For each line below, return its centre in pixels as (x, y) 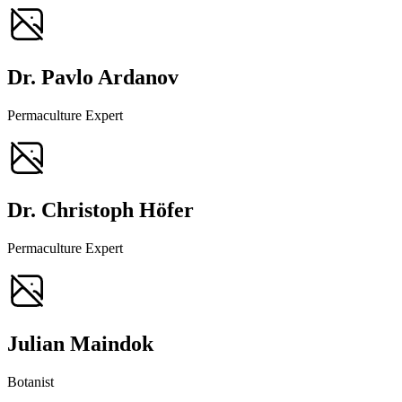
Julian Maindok (80, 344)
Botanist (31, 382)
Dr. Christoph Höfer (100, 210)
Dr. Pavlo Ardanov (93, 77)
